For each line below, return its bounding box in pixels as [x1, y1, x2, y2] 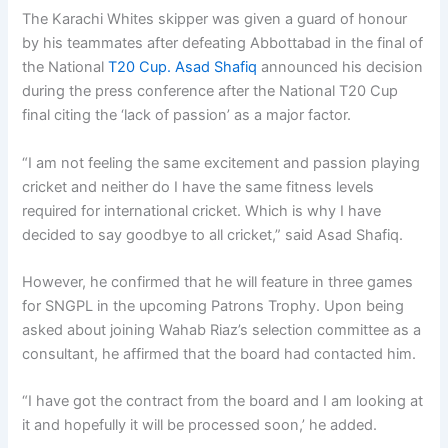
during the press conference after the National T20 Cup [22, 82, 399, 101]
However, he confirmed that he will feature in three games [22, 272, 414, 291]
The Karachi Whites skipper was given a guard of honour [22, 10, 408, 29]
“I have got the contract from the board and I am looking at [22, 392, 424, 411]
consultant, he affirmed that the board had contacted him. [22, 344, 417, 363]
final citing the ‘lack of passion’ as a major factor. [22, 106, 352, 125]
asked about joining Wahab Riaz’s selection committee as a [22, 320, 422, 339]
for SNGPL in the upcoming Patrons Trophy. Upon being [22, 296, 405, 315]
